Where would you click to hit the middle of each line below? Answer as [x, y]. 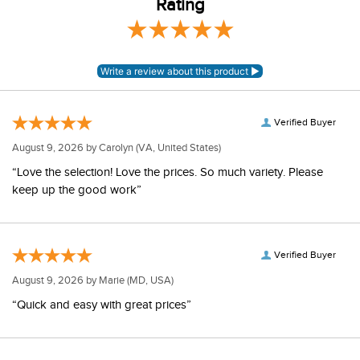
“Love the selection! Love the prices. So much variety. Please [168, 172]
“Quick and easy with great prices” [102, 305]
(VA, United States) [177, 148]
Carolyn [116, 148]
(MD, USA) [149, 280]
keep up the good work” [77, 190]
